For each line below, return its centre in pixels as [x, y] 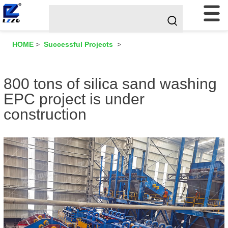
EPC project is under [74, 99]
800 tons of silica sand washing [110, 83]
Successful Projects [78, 44]
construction [45, 114]
